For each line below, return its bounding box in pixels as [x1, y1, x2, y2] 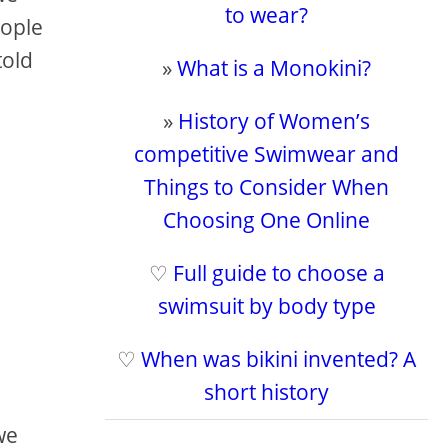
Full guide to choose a [172, 259, 385, 287]
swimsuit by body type [157, 292, 376, 320]
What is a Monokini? [177, 54, 372, 82]
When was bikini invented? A [141, 345, 417, 373]
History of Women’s [178, 107, 371, 135]
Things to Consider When [144, 173, 390, 201]
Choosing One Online [163, 206, 371, 234]
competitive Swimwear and [134, 140, 400, 168]
